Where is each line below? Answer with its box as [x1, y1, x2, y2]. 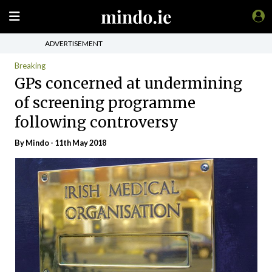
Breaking [15, 61, 46, 70]
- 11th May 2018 [49, 138, 106, 148]
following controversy [15, 112, 178, 132]
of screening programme [15, 93, 195, 112]
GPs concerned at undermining [15, 73, 242, 93]
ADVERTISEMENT [45, 38, 103, 48]
